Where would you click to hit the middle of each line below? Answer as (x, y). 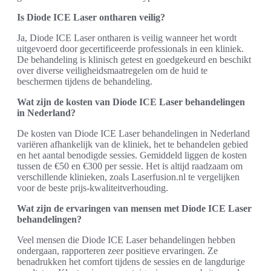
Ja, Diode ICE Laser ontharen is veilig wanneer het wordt (127, 38)
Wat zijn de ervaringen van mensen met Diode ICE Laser (134, 208)
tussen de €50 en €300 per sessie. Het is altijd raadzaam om (130, 166)
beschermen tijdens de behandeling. (85, 81)
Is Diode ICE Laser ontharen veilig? (91, 17)
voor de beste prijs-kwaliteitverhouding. (93, 188)
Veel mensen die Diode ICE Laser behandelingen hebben (126, 240)
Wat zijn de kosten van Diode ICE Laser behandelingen (131, 102)
